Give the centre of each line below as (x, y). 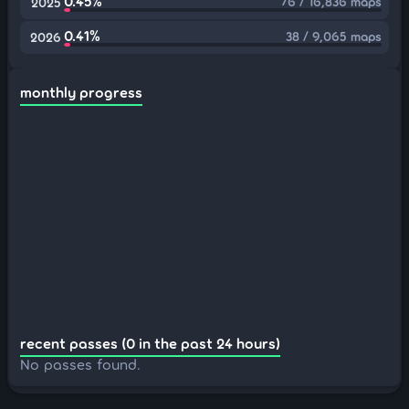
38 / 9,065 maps (334, 36)
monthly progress (81, 92)
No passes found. (80, 364)
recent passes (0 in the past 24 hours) (150, 343)
